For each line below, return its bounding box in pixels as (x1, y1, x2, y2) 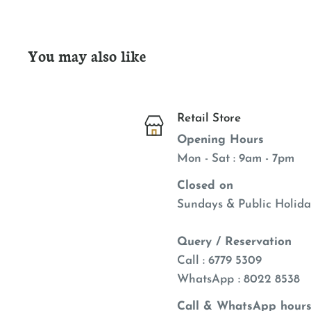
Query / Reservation (176, 236, 292, 249)
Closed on (176, 180, 233, 192)
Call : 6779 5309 (176, 255, 262, 267)
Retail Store (176, 112, 241, 125)
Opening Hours (176, 134, 264, 146)
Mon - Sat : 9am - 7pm (176, 153, 294, 165)
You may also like (28, 45, 146, 66)
